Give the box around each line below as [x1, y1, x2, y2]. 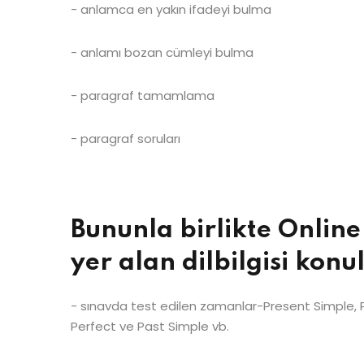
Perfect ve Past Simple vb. [71, 317, 229, 335]
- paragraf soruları [71, 129, 180, 147]
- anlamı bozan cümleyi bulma [71, 43, 253, 61]
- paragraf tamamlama [71, 86, 214, 104]
